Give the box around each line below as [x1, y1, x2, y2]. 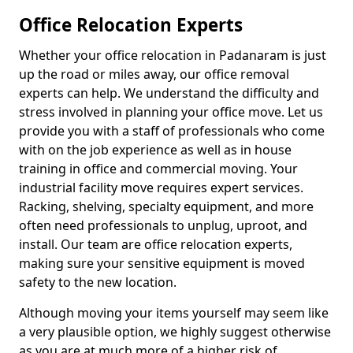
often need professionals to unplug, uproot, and [19, 217, 307, 234]
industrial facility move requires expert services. [19, 179, 303, 196]
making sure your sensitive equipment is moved [19, 255, 305, 272]
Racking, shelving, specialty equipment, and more [19, 198, 314, 215]
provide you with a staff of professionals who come [19, 122, 325, 139]
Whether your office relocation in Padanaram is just [19, 46, 326, 64]
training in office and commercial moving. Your [19, 160, 298, 177]
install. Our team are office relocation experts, [19, 236, 292, 253]
